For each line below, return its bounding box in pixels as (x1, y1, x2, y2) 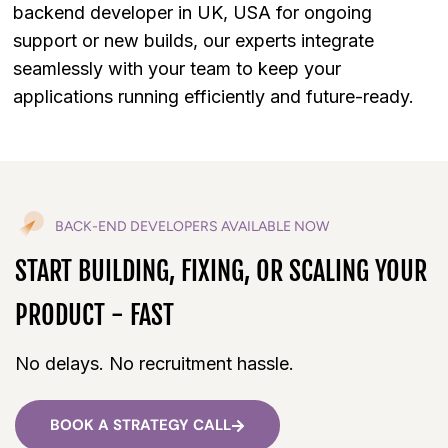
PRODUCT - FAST (15, 299, 174, 332)
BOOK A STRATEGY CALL (50, 415, 231, 436)
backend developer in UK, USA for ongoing (13, 2, 372, 24)
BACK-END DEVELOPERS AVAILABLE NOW (55, 218, 329, 236)
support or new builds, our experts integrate (13, 30, 374, 52)
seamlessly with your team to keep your (13, 58, 341, 80)
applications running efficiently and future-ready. (13, 86, 414, 108)
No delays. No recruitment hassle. (15, 353, 294, 375)
